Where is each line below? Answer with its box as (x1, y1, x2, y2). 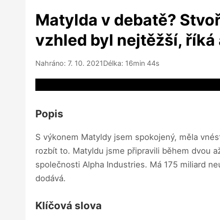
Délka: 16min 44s (103, 59, 160, 67)
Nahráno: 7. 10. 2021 (35, 59, 103, 67)
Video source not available (35, 80, 135, 89)
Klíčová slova (35, 199, 102, 212)
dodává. (35, 173, 66, 183)
